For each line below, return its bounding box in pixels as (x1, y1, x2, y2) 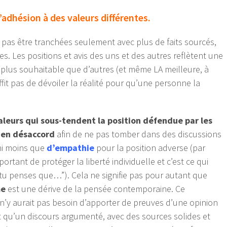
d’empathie (47, 142, 94, 154)
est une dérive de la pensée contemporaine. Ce (6, 183, 185, 195)
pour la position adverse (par (94, 142, 205, 154)
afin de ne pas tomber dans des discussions (55, 128, 221, 140)
